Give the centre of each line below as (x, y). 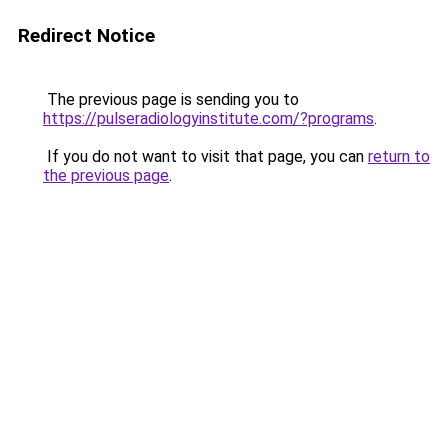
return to (399, 156)
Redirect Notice (86, 35)
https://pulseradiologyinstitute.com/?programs (208, 118)
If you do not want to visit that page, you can (205, 156)
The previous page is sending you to (171, 99)
